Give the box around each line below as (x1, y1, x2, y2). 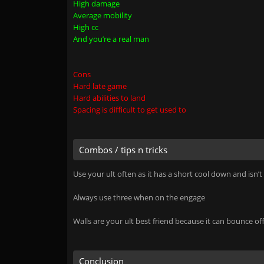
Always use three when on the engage (73, 192, 205, 203)
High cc (73, 22, 98, 32)
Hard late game (73, 81, 127, 91)
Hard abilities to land (73, 93, 146, 103)
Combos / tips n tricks (79, 144, 167, 156)
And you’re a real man (73, 34, 149, 44)
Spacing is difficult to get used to (73, 104, 186, 115)
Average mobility (73, 10, 132, 21)
